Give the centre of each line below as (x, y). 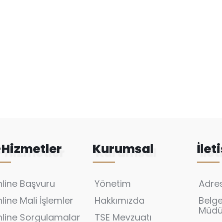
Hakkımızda (119, 200)
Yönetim (112, 184)
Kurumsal (123, 149)
